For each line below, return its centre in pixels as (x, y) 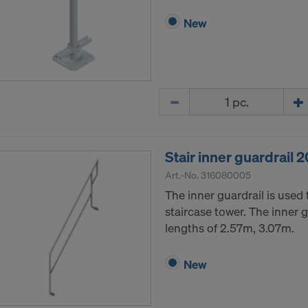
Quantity (181, 96)
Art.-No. (183, 175)
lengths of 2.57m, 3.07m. (230, 228)
